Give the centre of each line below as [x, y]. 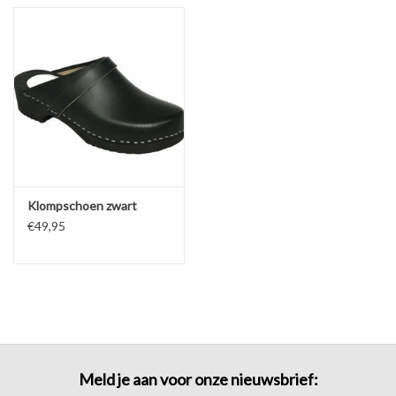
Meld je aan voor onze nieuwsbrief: [198, 380]
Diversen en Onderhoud [80, 37]
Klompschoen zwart [82, 206]
